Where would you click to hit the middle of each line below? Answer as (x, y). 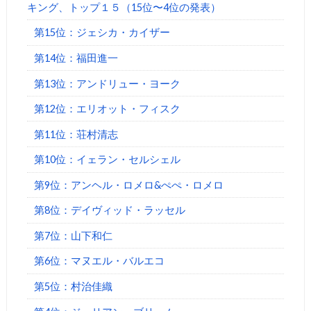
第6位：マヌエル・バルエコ (100, 261)
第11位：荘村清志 (76, 134)
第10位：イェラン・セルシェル (108, 160)
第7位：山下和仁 (74, 235)
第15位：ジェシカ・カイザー (102, 33)
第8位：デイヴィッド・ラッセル (110, 210)
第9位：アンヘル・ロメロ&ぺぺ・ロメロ (129, 185)
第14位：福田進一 (76, 58)
